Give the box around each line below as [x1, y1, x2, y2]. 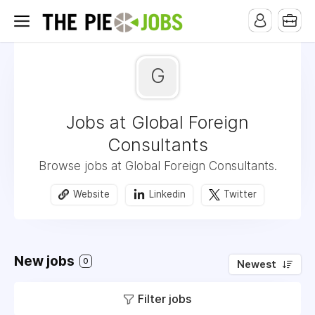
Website [73, 188, 110, 200]
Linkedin [149, 188, 186, 200]
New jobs [14, 253, 77, 269]
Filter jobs [138, 292, 191, 306]
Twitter [224, 188, 257, 200]
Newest [237, 258, 276, 271]
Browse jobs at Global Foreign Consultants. [38, 159, 277, 173]
